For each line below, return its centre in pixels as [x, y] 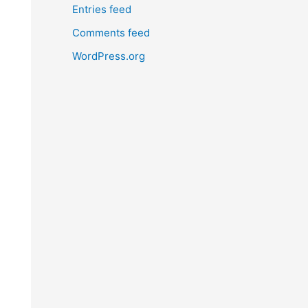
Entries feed [101, 10]
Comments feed [111, 33]
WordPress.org [108, 56]
